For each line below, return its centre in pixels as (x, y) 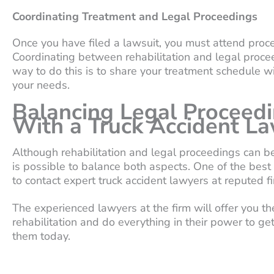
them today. (41, 236)
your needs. (41, 85)
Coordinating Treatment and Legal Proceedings (135, 16)
